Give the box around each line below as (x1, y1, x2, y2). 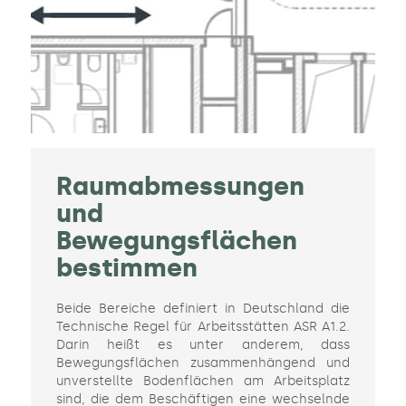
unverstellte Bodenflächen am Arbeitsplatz (55, 373, 351, 390)
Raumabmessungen (55, 171, 304, 202)
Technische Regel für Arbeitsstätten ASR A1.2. (55, 319, 351, 335)
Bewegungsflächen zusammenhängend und (55, 355, 351, 372)
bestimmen (55, 253, 198, 284)
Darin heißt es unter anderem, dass (55, 337, 351, 353)
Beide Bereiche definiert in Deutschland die (55, 301, 351, 317)
